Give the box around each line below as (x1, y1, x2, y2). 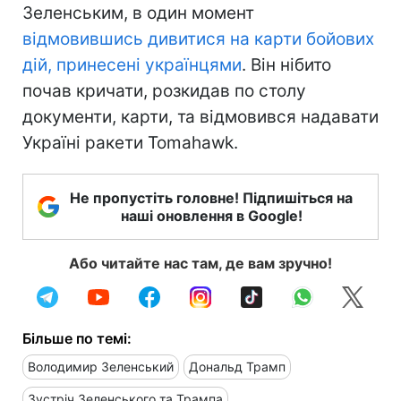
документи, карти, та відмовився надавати (22, 106, 379, 127)
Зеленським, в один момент (22, 2, 254, 23)
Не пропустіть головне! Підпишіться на (70, 188, 353, 207)
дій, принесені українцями (22, 54, 242, 75)
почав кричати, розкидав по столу (22, 80, 306, 101)
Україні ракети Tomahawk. (22, 132, 238, 153)
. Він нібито (242, 54, 331, 75)
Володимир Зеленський (28, 358, 174, 374)
